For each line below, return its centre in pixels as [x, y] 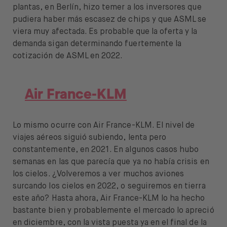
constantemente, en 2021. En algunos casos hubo [106, 150]
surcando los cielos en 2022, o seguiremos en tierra [109, 187]
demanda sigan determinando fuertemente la [97, 44]
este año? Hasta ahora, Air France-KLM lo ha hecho [109, 199]
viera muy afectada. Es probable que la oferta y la [105, 32]
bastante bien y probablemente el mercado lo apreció [113, 211]
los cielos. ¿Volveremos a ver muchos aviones [99, 175]
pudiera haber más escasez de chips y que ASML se [110, 20]
